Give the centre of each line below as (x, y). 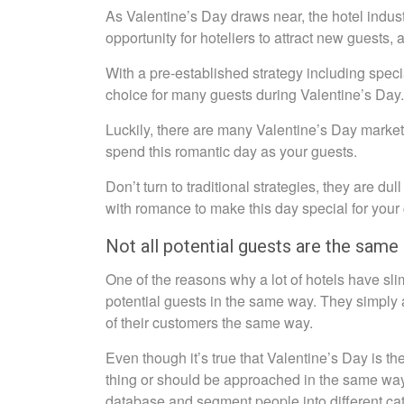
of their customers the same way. (209, 322)
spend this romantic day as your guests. (231, 151)
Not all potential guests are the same (252, 246)
